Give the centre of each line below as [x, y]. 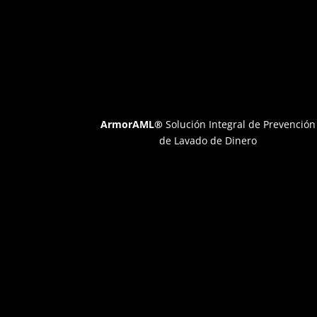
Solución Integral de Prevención [239, 124]
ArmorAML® [131, 124]
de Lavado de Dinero [208, 140]
